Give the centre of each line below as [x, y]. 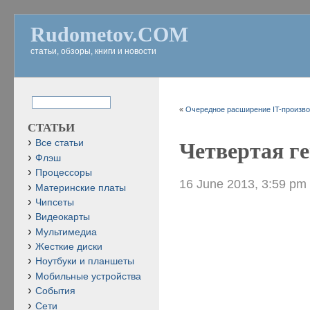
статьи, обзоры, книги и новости [93, 51]
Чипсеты [55, 202]
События [55, 291]
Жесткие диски [69, 247]
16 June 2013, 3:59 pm [243, 183]
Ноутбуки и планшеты [85, 262]
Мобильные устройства [88, 276]
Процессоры [64, 173]
